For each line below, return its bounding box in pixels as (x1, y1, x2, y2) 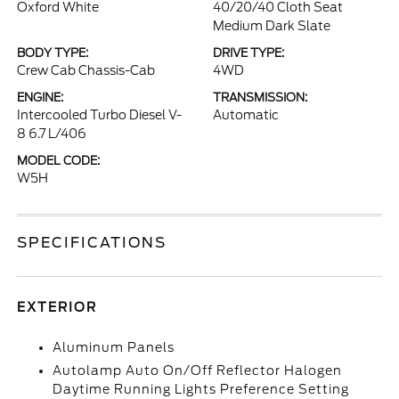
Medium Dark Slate (213, 19, 330, 33)
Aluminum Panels (53, 340, 175, 354)
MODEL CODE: (17, 154, 101, 167)
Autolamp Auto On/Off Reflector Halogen (53, 363, 343, 378)
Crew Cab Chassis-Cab (17, 63, 156, 77)
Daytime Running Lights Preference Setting (53, 382, 350, 396)
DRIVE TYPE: (213, 46, 284, 60)
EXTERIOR (17, 300, 98, 314)
